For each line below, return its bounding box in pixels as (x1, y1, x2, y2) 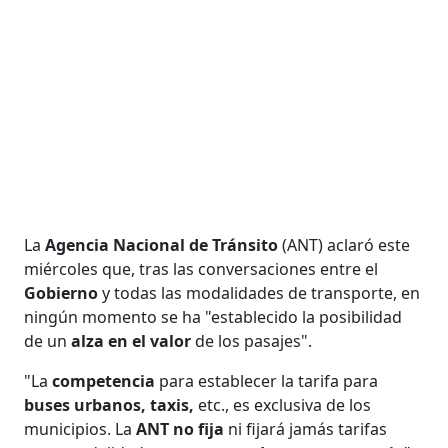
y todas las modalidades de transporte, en (98, 281, 421, 304)
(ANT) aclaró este (282, 233, 411, 256)
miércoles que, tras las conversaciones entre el (24, 257, 379, 280)
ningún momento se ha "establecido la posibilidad (24, 305, 403, 328)
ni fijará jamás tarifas (224, 417, 388, 440)
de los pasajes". (191, 329, 313, 352)
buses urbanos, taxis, (24, 393, 195, 416)
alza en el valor (71, 329, 192, 352)
